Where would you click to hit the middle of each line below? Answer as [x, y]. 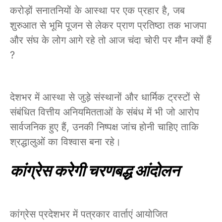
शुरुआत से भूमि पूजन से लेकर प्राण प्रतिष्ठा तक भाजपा [108, 25]
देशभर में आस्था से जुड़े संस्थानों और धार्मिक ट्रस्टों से [105, 97]
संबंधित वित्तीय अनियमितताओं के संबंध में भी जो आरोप [105, 112]
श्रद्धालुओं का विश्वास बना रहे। [65, 141]
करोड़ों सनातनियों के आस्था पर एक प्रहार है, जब [97, 10]
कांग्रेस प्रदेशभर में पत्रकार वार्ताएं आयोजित [89, 214]
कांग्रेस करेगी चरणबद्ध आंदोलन [95, 170]
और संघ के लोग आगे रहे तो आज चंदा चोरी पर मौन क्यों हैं [111, 40]
